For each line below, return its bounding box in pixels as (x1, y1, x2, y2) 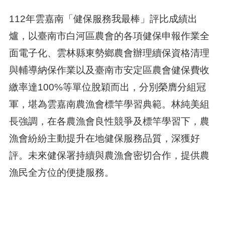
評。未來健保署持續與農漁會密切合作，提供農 (9, 150, 209, 161)
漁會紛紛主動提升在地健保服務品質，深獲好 (9, 133, 200, 144)
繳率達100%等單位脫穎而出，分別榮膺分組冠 (9, 81, 206, 92)
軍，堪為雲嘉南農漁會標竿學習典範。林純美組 (9, 98, 209, 109)
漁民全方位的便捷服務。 (9, 167, 114, 178)
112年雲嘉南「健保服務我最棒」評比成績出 (9, 13, 197, 24)
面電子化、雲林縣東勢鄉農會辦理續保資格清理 (9, 47, 209, 58)
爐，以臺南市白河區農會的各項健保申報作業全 (9, 30, 209, 41)
